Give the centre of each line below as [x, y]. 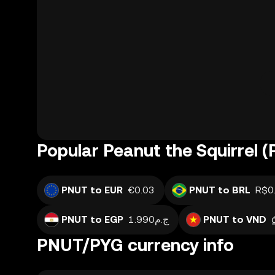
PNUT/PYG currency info [135, 245]
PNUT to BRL [220, 190]
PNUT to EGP [92, 219]
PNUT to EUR [92, 190]
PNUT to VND [235, 219]
